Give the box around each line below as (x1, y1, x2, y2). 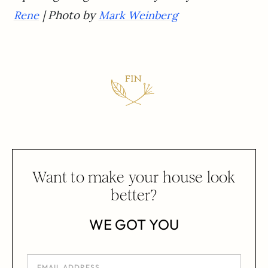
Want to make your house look (32, 167, 236, 187)
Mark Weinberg (98, 8, 178, 22)
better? (111, 185, 157, 205)
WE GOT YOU (89, 215, 179, 233)
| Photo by (39, 7, 99, 22)
